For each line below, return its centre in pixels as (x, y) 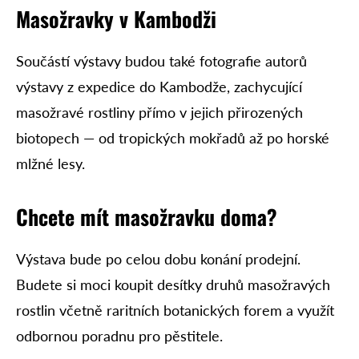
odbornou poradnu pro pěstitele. (119, 335)
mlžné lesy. (50, 163)
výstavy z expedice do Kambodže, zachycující (159, 86)
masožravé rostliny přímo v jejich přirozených (159, 112)
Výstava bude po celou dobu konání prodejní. (158, 258)
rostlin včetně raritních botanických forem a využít (175, 310)
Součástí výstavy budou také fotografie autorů (161, 61)
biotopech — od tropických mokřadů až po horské (173, 137)
